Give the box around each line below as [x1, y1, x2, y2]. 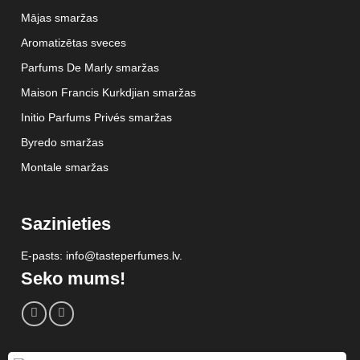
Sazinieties [20, 213, 111, 234]
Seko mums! [20, 268, 125, 288]
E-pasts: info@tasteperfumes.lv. [20, 248, 182, 262]
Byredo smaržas [20, 136, 104, 149]
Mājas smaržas [20, 11, 98, 25]
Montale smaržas [20, 161, 108, 174]
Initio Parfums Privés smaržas [20, 111, 172, 125]
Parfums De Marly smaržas [20, 61, 159, 75]
